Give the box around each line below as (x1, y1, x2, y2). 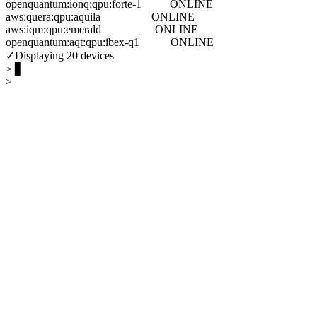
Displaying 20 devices (15, 49, 114, 62)
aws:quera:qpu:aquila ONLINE (6, 10, 195, 23)
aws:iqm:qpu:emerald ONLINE (6, 23, 198, 35)
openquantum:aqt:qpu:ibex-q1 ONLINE (6, 35, 214, 48)
